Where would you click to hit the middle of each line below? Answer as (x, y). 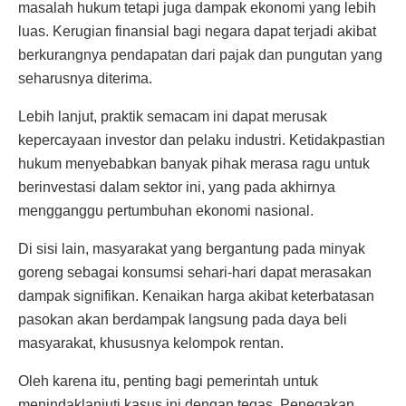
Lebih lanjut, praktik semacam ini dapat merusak (173, 117)
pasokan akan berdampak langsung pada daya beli (183, 320)
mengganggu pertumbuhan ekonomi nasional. (166, 211)
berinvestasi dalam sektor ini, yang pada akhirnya (177, 188)
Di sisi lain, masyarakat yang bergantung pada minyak (192, 249)
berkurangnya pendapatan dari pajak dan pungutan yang (200, 55)
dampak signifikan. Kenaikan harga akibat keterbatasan (196, 296)
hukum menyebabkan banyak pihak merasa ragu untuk (194, 164)
